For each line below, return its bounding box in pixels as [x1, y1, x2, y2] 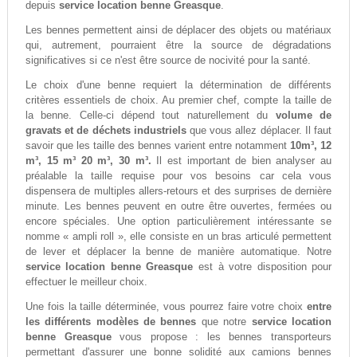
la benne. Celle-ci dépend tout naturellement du [25, 109, 276, 122]
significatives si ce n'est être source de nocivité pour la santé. [25, 54, 311, 67]
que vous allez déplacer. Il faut [186, 124, 332, 137]
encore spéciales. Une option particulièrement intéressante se [25, 215, 332, 228]
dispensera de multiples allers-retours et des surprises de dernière [25, 185, 332, 198]
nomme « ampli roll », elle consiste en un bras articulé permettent [25, 230, 332, 243]
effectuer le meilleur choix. [25, 276, 147, 288]
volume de [275, 109, 332, 122]
